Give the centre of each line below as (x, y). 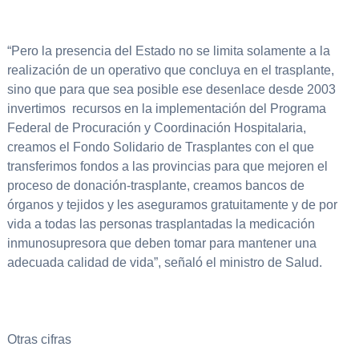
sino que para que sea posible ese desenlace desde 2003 (171, 90)
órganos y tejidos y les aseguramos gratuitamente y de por (172, 205)
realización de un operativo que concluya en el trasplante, (170, 71)
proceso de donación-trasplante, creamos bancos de (155, 186)
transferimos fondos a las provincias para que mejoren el (167, 167)
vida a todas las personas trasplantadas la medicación (161, 224)
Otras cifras (40, 340)
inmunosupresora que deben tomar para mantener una (161, 244)
